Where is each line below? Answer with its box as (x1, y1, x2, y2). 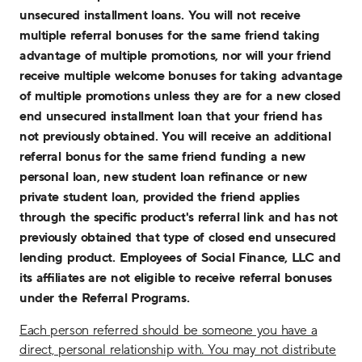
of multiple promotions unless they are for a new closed (19, 87, 341, 103)
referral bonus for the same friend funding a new (19, 148, 305, 164)
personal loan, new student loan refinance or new (19, 168, 307, 184)
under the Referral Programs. (19, 289, 190, 305)
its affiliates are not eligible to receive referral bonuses (19, 269, 332, 285)
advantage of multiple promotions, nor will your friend (19, 47, 331, 63)
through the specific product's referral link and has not (19, 208, 338, 225)
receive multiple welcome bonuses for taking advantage (19, 67, 343, 83)
